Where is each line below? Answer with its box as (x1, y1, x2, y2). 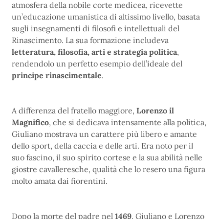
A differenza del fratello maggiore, (12, 106, 136, 115)
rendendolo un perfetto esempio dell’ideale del (12, 59, 182, 68)
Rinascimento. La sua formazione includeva (12, 35, 169, 45)
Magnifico (12, 117, 49, 127)
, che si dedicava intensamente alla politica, (49, 117, 206, 127)
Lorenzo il (136, 106, 174, 115)
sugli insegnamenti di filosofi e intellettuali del (12, 23, 179, 33)
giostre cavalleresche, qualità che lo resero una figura (12, 164, 205, 174)
